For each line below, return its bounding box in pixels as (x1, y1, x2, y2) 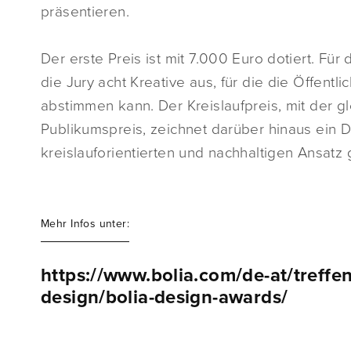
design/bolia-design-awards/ (41, 286, 288, 309)
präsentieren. (41, 3, 129, 20)
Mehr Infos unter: (41, 217, 130, 230)
